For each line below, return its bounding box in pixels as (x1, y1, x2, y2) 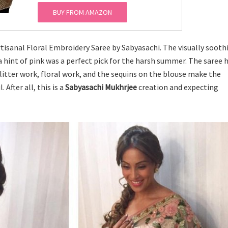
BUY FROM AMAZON (52, 8, 112, 17)
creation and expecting (137, 82, 219, 93)
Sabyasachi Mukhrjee (65, 82, 137, 93)
